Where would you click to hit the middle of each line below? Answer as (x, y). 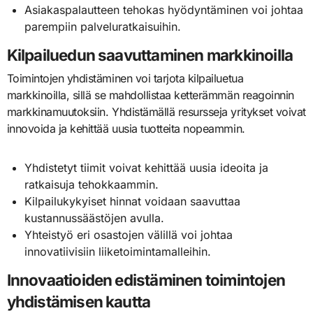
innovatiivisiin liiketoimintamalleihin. (118, 252)
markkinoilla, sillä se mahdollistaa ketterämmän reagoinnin (150, 95)
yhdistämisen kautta (79, 302)
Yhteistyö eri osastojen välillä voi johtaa (129, 235)
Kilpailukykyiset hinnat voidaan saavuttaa (133, 202)
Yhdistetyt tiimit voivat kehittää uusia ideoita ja (147, 168)
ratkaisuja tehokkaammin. (92, 185)
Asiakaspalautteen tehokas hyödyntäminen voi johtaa (164, 10)
